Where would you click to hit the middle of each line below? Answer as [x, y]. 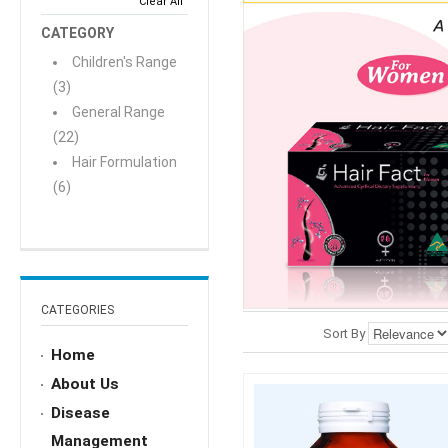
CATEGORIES [77, 310]
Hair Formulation [124, 162]
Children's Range [124, 62]
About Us [85, 384]
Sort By [343, 334]
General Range [118, 112]
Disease [80, 413]
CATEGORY [77, 33]
